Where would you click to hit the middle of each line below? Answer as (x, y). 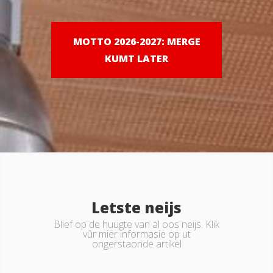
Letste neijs (136, 207)
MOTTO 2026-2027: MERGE (136, 41)
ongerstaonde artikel (136, 244)
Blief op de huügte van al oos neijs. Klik (136, 224)
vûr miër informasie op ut (136, 234)
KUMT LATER (136, 58)
